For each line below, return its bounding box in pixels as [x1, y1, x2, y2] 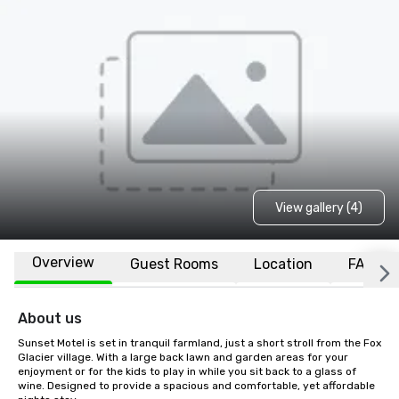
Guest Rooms [130, 255, 218, 273]
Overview [32, 254, 94, 271]
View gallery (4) [274, 199, 362, 216]
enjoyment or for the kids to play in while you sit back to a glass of [18, 365, 356, 378]
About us [18, 310, 82, 327]
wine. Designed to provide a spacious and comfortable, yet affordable [18, 379, 375, 392]
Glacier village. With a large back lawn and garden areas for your [18, 351, 348, 363]
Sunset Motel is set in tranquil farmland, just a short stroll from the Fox [18, 337, 381, 349]
